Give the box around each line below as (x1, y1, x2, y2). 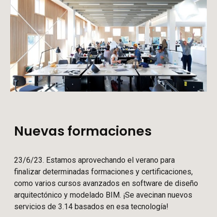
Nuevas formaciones (14, 122, 152, 140)
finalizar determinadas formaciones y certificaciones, (14, 167, 193, 176)
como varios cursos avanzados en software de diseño (14, 178, 199, 188)
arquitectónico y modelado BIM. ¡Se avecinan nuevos (14, 190, 193, 200)
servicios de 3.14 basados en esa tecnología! (14, 201, 169, 211)
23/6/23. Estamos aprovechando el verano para (14, 155, 175, 165)
